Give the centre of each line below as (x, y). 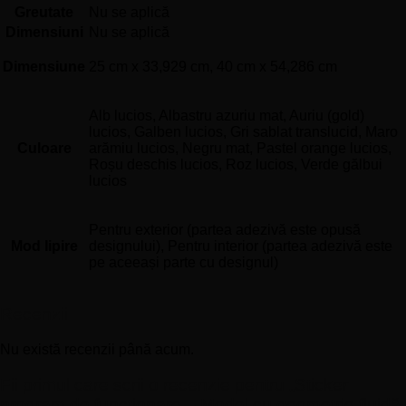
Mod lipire (44, 246)
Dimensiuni (44, 32)
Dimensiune (44, 66)
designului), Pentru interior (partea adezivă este (241, 246)
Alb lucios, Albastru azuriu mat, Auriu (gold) (227, 115)
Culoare (44, 148)
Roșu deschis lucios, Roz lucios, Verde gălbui (236, 164)
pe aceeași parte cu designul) (184, 262)
